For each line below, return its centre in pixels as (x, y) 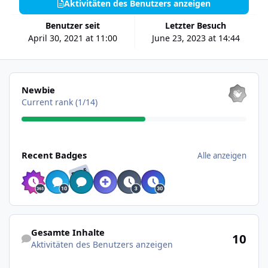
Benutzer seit (76, 25)
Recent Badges (54, 155)
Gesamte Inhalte (68, 232)
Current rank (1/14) (59, 102)
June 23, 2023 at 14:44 (196, 38)
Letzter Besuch (198, 25)
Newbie (38, 90)
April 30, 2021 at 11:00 (73, 38)
